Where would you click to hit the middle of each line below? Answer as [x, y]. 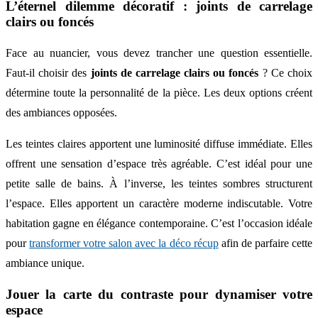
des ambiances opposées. [61, 113]
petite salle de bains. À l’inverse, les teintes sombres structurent [159, 184]
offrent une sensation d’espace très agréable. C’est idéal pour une [159, 164]
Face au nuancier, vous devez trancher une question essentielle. [159, 53]
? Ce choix [286, 73]
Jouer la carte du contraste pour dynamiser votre [159, 294]
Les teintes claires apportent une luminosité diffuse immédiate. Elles [159, 144]
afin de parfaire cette [265, 243]
